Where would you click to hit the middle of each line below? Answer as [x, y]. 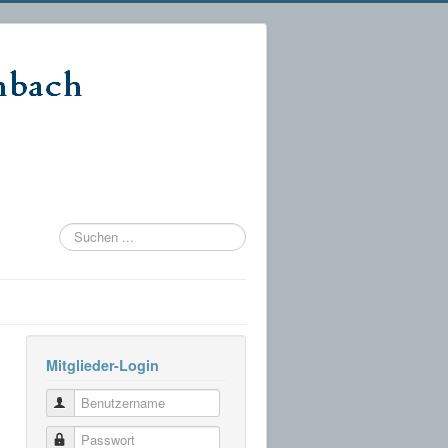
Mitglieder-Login [102, 365]
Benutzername [111, 402]
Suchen [81, 231]
